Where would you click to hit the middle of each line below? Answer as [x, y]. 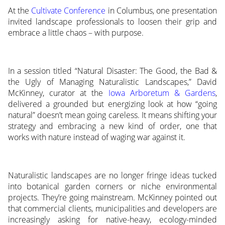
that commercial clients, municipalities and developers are [113, 209]
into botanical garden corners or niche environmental [113, 187]
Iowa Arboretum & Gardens [162, 93]
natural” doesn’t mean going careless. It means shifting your [113, 115]
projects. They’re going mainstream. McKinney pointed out [113, 198]
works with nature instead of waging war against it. [96, 137]
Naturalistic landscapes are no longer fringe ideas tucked [113, 176]
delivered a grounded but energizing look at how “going [113, 104]
